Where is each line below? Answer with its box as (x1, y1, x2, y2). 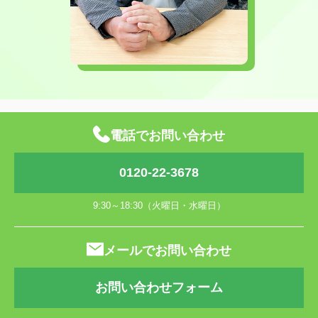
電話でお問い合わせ (110, 128, 225, 143)
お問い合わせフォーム (95, 280, 223, 295)
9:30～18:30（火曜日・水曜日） (92, 199, 226, 211)
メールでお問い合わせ (104, 243, 231, 258)
